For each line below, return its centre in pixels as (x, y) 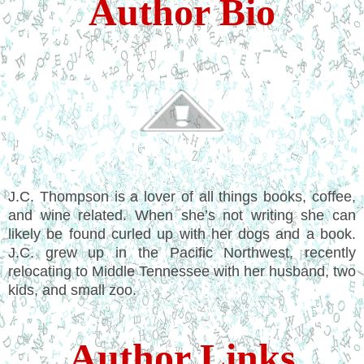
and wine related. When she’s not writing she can (182, 215)
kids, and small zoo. (72, 290)
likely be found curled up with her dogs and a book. (182, 234)
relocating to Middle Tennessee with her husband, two (182, 271)
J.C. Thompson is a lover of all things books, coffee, (182, 196)
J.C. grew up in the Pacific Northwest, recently (182, 252)
